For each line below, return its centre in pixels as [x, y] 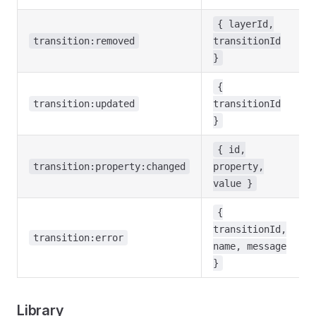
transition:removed [84, 41]
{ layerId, [245, 24]
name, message [250, 246]
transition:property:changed [109, 166]
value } [233, 183]
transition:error [78, 238]
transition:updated [84, 104]
